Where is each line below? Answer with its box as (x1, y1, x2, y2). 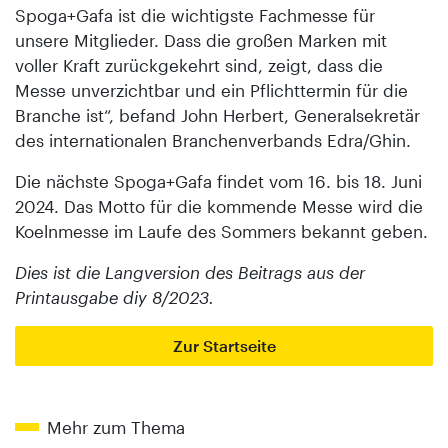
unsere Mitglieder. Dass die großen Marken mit (15, 30, 387, 51)
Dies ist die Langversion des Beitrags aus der (15, 262, 365, 283)
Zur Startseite (172, 336, 276, 356)
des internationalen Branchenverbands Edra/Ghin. (15, 130, 411, 151)
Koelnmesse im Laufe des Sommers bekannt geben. (15, 221, 428, 242)
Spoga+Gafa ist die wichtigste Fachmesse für (15, 5, 375, 26)
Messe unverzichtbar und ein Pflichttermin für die (15, 80, 408, 101)
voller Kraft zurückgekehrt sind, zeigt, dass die (15, 55, 383, 76)
